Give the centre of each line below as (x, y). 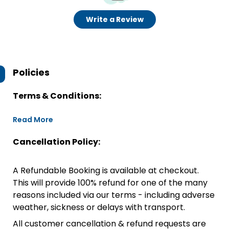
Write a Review (114, 19)
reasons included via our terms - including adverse (114, 195)
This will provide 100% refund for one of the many (110, 183)
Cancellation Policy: (56, 142)
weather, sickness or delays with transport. (99, 207)
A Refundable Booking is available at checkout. (106, 170)
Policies (31, 72)
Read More (33, 120)
